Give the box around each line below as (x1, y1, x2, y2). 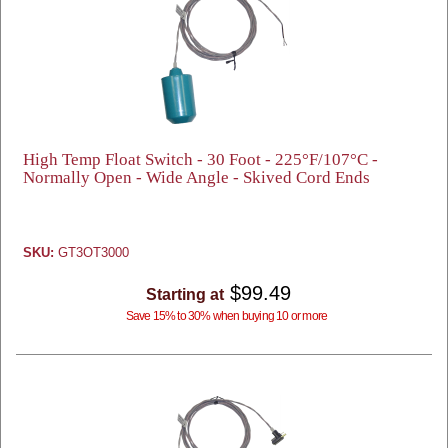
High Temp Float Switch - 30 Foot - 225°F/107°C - (23, 150, 378, 169)
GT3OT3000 (54, 245, 129, 260)
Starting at (145, 286, 224, 303)
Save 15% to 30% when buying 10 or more (125, 309, 328, 323)
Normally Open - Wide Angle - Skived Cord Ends (23, 168, 370, 187)
